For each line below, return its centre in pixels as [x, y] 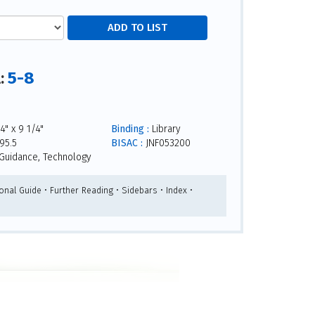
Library [165, 129]
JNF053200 [166, 143]
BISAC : [127, 143]
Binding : [130, 129]
